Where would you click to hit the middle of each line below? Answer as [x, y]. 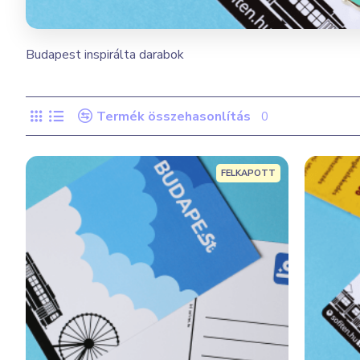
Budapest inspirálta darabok [105, 55]
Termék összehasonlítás [174, 116]
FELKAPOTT [248, 174]
